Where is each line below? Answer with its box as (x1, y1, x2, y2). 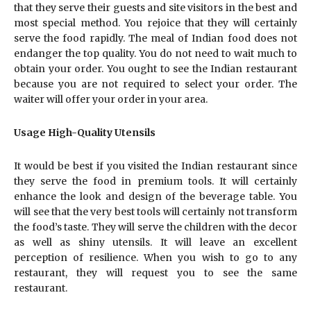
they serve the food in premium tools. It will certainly (14, 174, 297, 187)
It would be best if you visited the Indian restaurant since (14, 159, 297, 172)
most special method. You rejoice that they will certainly (14, 16, 297, 29)
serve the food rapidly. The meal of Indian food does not (14, 31, 297, 44)
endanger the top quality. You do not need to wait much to (14, 47, 297, 60)
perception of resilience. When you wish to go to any (14, 251, 297, 264)
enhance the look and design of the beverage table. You (14, 190, 297, 203)
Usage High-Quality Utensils (14, 126, 155, 139)
